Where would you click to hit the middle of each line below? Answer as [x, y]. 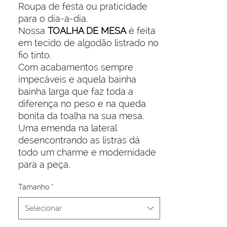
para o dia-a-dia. [53, 19]
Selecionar [43, 209]
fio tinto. [36, 55]
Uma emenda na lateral [67, 128]
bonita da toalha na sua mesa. [82, 116]
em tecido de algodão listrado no [88, 43]
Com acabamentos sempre [76, 67]
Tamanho [34, 187]
